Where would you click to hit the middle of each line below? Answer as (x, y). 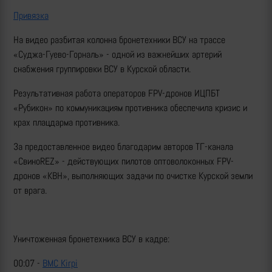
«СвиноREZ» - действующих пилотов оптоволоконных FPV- (124, 161)
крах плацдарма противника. (68, 123)
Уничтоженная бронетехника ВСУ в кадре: (91, 239)
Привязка (31, 16)
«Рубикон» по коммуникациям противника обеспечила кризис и (130, 108)
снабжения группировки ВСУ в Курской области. (103, 69)
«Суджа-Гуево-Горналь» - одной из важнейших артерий (117, 55)
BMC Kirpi (60, 263)
